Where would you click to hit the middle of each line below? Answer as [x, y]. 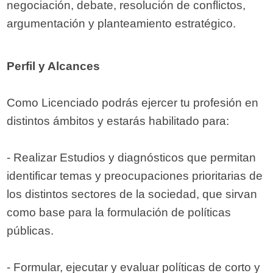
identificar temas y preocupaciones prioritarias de [135, 176]
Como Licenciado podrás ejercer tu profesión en [133, 103]
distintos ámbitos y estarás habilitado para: [118, 121]
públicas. [30, 231]
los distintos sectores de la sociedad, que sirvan [132, 194]
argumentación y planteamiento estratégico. [122, 24]
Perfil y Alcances [54, 66]
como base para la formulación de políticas [119, 213]
